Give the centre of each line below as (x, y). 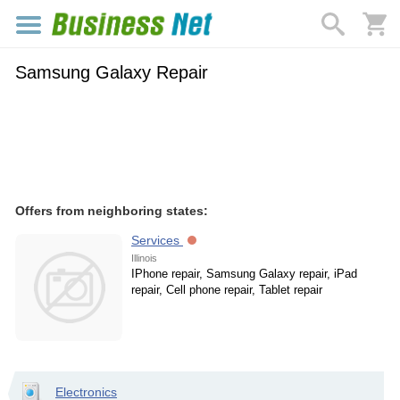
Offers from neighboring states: (112, 211)
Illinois (144, 258)
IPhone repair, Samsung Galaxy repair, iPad (244, 274)
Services (157, 240)
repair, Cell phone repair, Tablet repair (227, 290)
